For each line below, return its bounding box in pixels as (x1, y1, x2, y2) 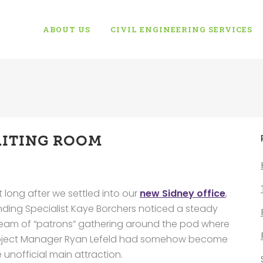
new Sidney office (140, 187, 225, 200)
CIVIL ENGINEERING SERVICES (110, 24, 252, 35)
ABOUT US (43, 24, 90, 35)
